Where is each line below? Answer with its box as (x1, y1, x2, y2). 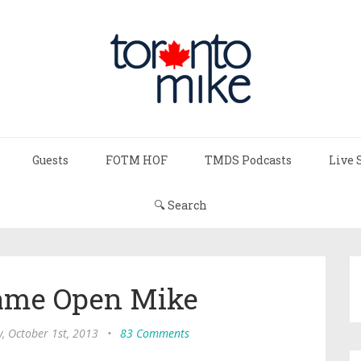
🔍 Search (154, 197, 207, 213)
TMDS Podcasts (205, 152, 292, 168)
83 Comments (119, 326, 189, 341)
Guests (32, 152, 68, 168)
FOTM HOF (106, 152, 168, 168)
